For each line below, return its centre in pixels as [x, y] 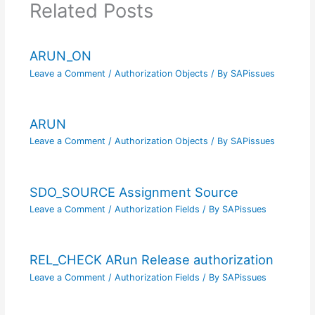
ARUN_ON [60, 56]
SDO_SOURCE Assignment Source [134, 192]
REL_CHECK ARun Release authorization [151, 260]
